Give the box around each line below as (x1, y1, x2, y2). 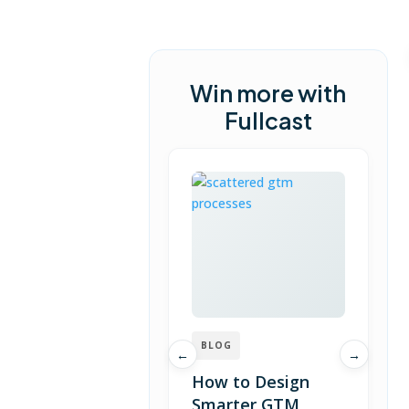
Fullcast (224, 105, 312, 135)
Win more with (190, 78, 347, 108)
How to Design (192, 370, 310, 393)
